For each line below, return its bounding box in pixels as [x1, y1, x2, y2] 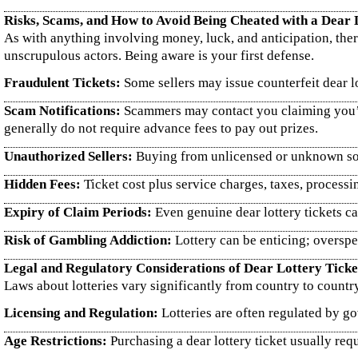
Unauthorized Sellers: [4, 149, 133, 164]
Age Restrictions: [4, 333, 107, 348]
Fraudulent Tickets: [4, 75, 121, 90]
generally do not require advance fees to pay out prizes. [4, 121, 318, 136]
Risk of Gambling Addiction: [4, 233, 172, 248]
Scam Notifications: [4, 103, 121, 118]
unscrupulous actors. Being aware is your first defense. [4, 48, 314, 63]
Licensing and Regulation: [4, 305, 158, 320]
